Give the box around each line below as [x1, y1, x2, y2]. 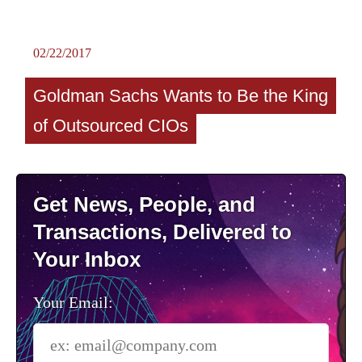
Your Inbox [33, 247, 141, 272]
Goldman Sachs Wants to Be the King [33, 86, 328, 107]
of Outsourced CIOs [33, 116, 188, 137]
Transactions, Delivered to [33, 220, 292, 245]
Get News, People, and [33, 192, 255, 217]
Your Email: [33, 293, 113, 312]
